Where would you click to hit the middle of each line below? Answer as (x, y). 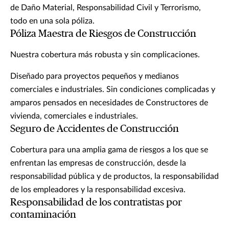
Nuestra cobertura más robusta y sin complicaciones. (105, 55)
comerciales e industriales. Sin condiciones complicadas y (113, 90)
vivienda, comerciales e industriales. (74, 116)
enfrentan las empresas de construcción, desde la (98, 163)
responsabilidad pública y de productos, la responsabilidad (114, 177)
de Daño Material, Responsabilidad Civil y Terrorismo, (106, 8)
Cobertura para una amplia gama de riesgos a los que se (109, 150)
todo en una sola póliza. (53, 21)
